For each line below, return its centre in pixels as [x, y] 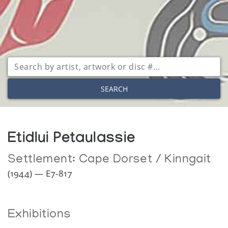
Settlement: [43, 160]
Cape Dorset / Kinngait [145, 160]
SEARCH [114, 89]
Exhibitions [39, 215]
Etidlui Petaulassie [72, 140]
